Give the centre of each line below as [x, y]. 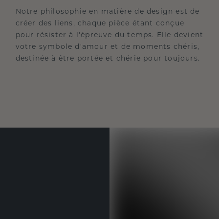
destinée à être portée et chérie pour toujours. [108, 59]
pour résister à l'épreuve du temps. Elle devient [109, 35]
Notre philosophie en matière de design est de [108, 12]
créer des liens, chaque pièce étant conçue [100, 24]
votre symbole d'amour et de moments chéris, [108, 47]
